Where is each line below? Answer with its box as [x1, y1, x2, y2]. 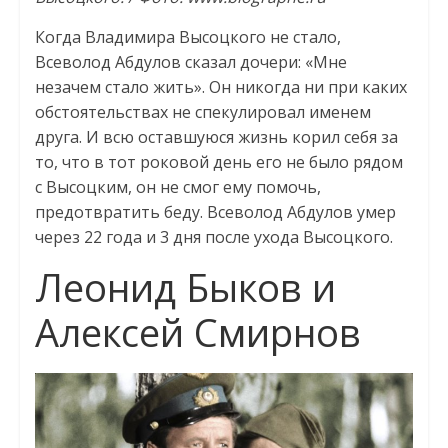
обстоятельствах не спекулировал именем [34, 100, 371, 123]
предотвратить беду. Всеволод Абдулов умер [34, 200, 396, 223]
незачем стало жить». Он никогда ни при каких [34, 75, 407, 98]
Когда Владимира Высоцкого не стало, [34, 25, 341, 48]
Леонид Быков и [34, 260, 336, 313]
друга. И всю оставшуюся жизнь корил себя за [34, 125, 398, 148]
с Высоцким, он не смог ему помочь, [34, 175, 321, 198]
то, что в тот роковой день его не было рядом [34, 150, 403, 173]
